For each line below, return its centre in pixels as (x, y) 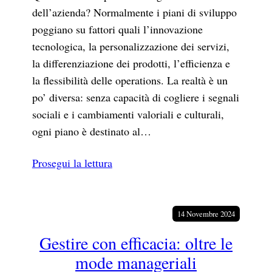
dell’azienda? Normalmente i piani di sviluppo (134, 12)
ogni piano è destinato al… (91, 131)
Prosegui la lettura (72, 163)
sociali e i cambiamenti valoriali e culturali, (128, 114)
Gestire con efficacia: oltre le (136, 243)
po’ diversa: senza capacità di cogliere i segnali (135, 97)
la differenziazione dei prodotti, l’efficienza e (131, 63)
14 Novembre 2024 (206, 214)
